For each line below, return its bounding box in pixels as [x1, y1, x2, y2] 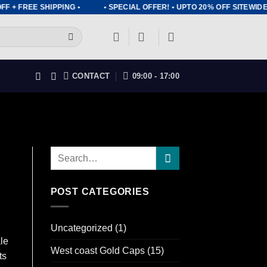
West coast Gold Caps [50, 245, 145, 256]
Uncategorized [50, 222, 113, 233]
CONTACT [72, 71, 110, 80]
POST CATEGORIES [50, 187, 150, 197]
